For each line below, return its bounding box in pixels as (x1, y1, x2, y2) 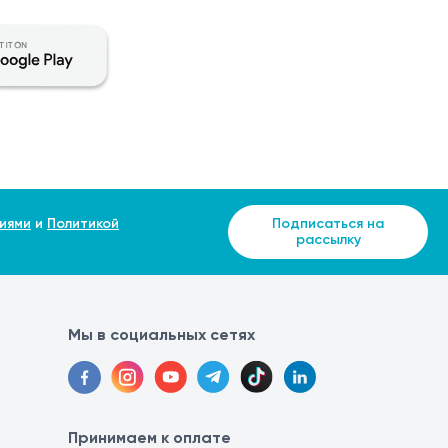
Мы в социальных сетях (67, 325, 255, 344)
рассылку (295, 231, 361, 248)
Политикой (47, 215, 119, 232)
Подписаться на (272, 215, 385, 232)
